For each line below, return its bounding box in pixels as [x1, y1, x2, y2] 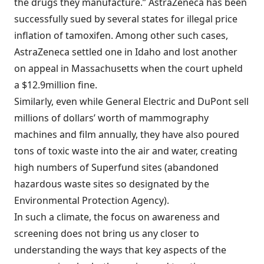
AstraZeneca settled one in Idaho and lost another [14, 45, 237, 58]
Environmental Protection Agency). [14, 194, 169, 207]
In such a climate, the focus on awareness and [14, 210, 220, 223]
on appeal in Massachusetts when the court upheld [14, 62, 243, 75]
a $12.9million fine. [14, 78, 97, 91]
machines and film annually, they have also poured [14, 128, 239, 141]
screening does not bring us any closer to [14, 227, 199, 240]
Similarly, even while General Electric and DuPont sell [14, 95, 249, 108]
